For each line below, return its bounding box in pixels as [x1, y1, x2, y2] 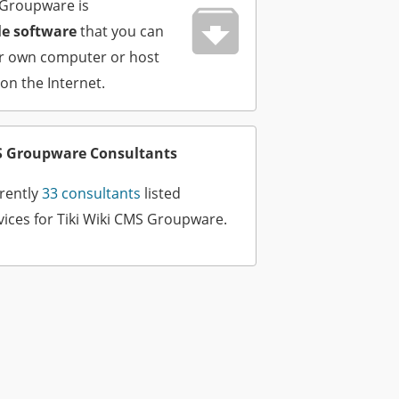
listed [144, 183, 181, 204]
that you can [77, 21, 164, 42]
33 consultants [42, 183, 144, 204]
